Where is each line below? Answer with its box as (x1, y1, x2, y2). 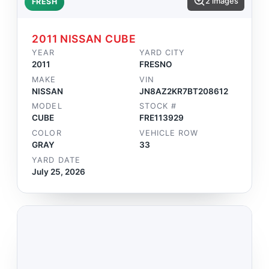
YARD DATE (32, 155, 80, 165)
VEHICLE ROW (139, 128, 199, 138)
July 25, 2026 (32, 166, 86, 177)
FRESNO (139, 59, 172, 70)
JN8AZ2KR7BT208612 (139, 86, 228, 96)
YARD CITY (139, 48, 186, 58)
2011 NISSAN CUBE (32, 32, 136, 46)
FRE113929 (139, 113, 184, 123)
